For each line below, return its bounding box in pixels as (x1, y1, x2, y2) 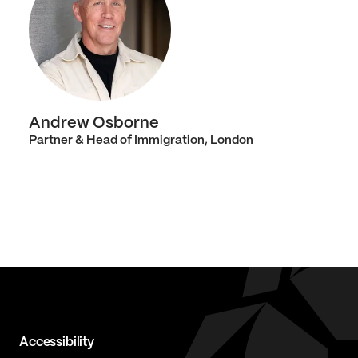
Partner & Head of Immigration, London (29, 134, 253, 146)
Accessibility (19, 336, 94, 348)
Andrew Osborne (29, 115, 159, 131)
